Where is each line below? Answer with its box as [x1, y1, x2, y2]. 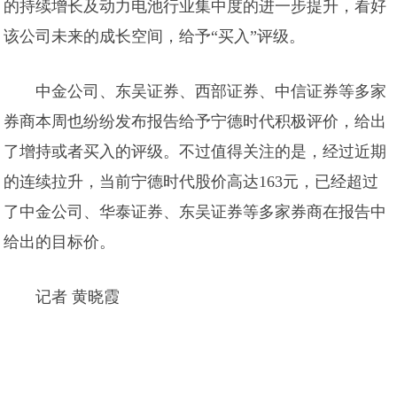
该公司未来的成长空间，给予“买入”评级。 [4, 27, 306, 45]
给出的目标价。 [4, 233, 116, 251]
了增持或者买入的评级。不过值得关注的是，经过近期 [4, 143, 387, 160]
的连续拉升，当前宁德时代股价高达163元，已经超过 [4, 173, 379, 191]
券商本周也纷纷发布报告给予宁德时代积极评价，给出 [4, 113, 387, 130]
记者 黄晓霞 [35, 288, 121, 306]
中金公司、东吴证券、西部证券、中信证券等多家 [35, 82, 387, 100]
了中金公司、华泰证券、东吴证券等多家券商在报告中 [4, 203, 387, 221]
